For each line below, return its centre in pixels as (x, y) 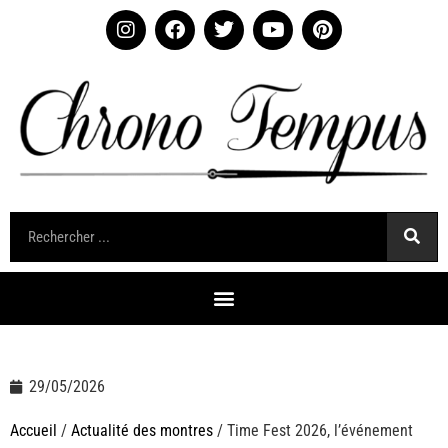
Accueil (33, 430)
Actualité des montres (142, 430)
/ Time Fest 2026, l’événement (313, 430)
